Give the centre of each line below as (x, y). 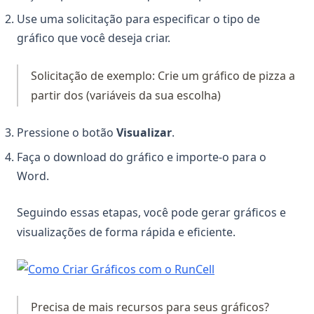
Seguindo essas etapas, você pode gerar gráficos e (151, 212)
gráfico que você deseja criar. (94, 38)
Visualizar (144, 132)
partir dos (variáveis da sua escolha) (125, 95)
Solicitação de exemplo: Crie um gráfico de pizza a (163, 75)
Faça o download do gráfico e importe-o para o (142, 157)
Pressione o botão (67, 132)
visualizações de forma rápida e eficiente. (126, 232)
